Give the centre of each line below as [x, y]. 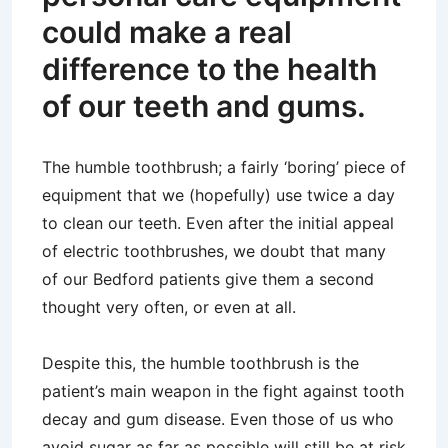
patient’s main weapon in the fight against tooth [223, 391]
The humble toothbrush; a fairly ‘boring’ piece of [224, 167]
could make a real [167, 32]
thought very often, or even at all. [169, 307]
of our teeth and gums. [204, 106]
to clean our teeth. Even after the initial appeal [218, 223]
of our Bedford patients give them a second [208, 279]
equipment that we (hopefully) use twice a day [218, 195]
